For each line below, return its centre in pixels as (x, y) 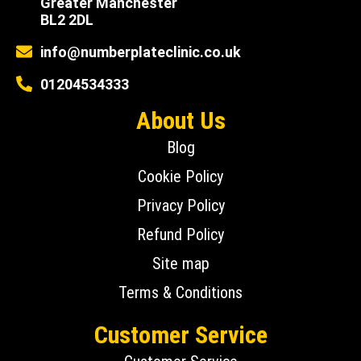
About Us (180, 120)
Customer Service (180, 334)
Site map (180, 263)
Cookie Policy (180, 176)
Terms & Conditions (180, 292)
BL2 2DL (67, 19)
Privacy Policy (180, 205)
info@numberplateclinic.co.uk (141, 52)
